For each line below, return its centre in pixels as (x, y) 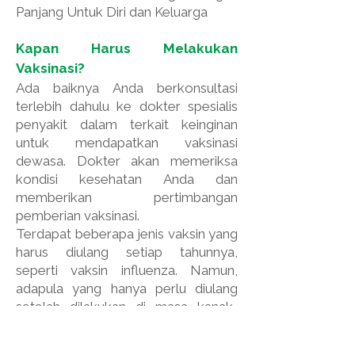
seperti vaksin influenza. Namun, (127, 270)
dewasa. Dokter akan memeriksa (127, 161)
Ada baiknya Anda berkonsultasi (127, 88)
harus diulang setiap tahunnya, (127, 252)
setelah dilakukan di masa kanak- (127, 307)
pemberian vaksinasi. (78, 216)
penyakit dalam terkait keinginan (127, 124)
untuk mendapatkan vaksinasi (127, 143)
